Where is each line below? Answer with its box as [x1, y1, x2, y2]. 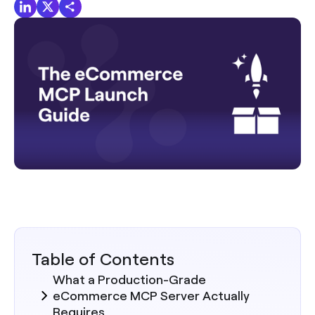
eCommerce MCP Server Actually [53, 288, 250, 304]
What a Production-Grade [53, 271, 206, 288]
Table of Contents [32, 248, 174, 270]
